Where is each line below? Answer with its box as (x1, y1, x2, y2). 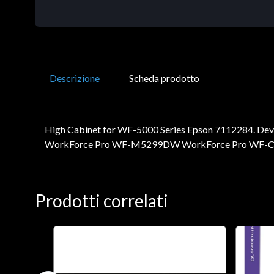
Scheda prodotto (129, 72, 199, 84)
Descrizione (50, 72, 100, 84)
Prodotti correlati (35, 190, 168, 211)
